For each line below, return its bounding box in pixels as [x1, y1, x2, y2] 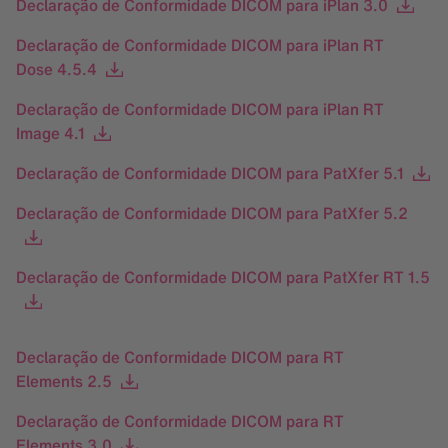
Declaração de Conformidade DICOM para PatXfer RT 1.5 [16, 266, 430, 288]
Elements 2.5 [16, 370, 112, 392]
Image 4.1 [16, 122, 85, 144]
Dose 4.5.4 [16, 58, 97, 80]
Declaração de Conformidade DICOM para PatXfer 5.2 [16, 202, 408, 224]
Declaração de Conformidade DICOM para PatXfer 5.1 [16, 162, 404, 184]
